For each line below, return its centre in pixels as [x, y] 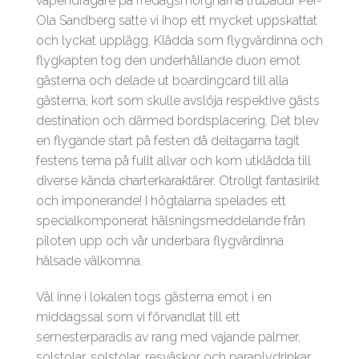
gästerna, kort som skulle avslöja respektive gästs [178, 101]
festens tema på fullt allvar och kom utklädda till [173, 161]
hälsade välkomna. [89, 261]
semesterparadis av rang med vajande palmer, [168, 337]
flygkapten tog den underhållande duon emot [168, 61]
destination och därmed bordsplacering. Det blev [177, 121]
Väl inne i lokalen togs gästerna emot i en [154, 297]
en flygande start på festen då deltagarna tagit [168, 141]
